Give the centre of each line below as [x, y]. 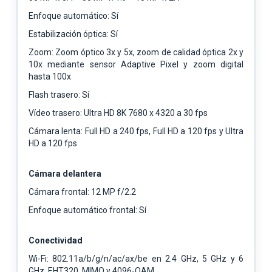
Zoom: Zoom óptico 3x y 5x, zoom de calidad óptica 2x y [136, 52]
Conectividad [56, 240]
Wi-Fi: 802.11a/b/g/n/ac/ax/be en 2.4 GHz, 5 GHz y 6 [136, 258]
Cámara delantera [65, 173]
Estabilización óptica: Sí [73, 34]
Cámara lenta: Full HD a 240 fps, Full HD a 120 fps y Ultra [136, 131]
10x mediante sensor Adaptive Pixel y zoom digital [136, 64]
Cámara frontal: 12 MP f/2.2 [82, 192]
